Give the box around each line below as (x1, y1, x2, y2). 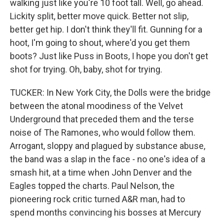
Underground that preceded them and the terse (10, 114, 194, 124)
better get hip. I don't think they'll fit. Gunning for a (10, 24, 202, 35)
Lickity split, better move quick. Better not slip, (10, 11, 188, 21)
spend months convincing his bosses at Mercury (10, 207, 201, 218)
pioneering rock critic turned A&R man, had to (10, 194, 185, 204)
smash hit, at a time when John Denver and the (10, 167, 192, 178)
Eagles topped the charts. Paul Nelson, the (10, 181, 175, 191)
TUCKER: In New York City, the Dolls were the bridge (10, 87, 211, 98)
